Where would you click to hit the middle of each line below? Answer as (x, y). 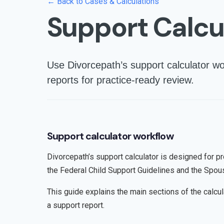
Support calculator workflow (110, 136)
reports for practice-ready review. (120, 80)
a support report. (75, 205)
